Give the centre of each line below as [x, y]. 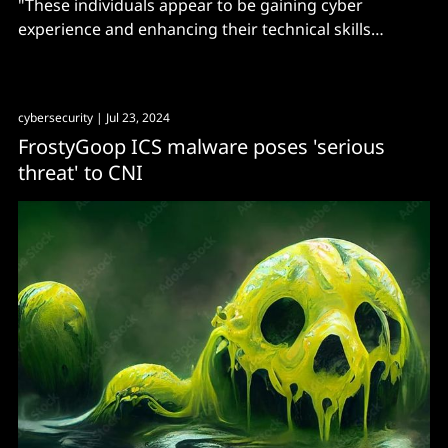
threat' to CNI [80, 172]
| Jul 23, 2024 [131, 117]
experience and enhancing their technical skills [194, 28]
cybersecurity [55, 117]
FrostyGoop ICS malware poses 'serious [201, 146]
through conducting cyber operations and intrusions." [223, 52]
